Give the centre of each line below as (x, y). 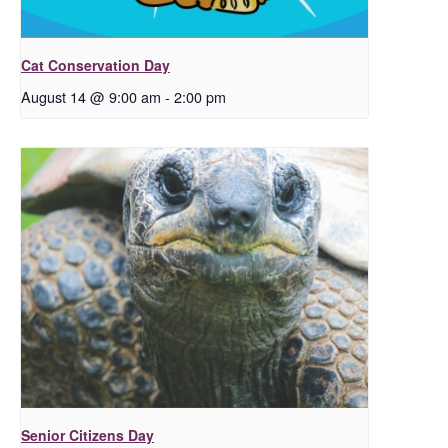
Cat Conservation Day (95, 64)
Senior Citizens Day (87, 435)
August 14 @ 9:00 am (91, 96)
